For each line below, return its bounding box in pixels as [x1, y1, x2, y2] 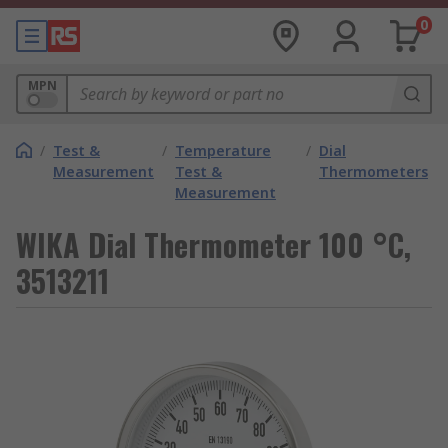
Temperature [175, 141, 271, 160]
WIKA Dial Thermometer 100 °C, [16, 222, 411, 267]
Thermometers [319, 162, 428, 181]
